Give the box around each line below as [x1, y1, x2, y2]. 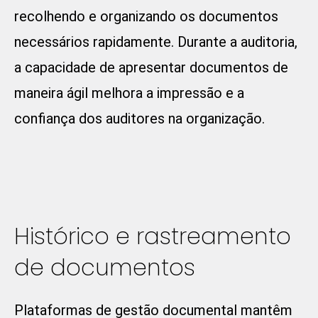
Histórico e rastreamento [14, 220, 291, 253]
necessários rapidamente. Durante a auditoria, [14, 33, 297, 51]
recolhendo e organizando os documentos [14, 8, 278, 26]
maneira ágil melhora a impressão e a [14, 84, 244, 102]
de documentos [14, 251, 195, 284]
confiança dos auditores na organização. [14, 110, 265, 128]
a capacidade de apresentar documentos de [14, 59, 288, 77]
